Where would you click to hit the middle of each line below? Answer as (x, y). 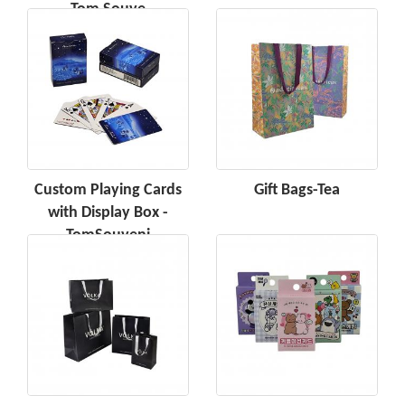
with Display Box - (108, 213)
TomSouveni (108, 236)
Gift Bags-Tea (297, 191)
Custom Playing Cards (108, 191)
